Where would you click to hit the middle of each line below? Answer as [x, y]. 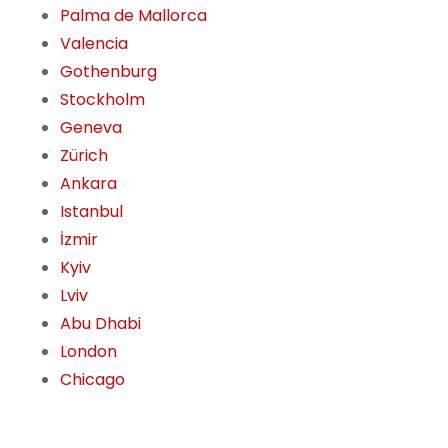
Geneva [91, 128]
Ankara [88, 184]
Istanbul [91, 212]
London [88, 352]
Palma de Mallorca [133, 16]
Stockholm [102, 100]
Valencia [94, 44]
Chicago [92, 380]
